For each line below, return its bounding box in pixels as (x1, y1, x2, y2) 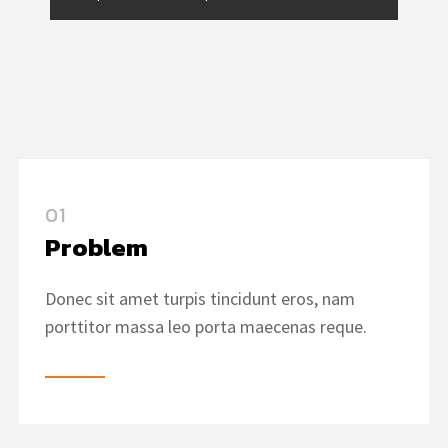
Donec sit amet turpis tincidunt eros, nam (45, 287, 355, 310)
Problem (45, 228, 148, 266)
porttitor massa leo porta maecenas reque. (45, 315, 367, 338)
